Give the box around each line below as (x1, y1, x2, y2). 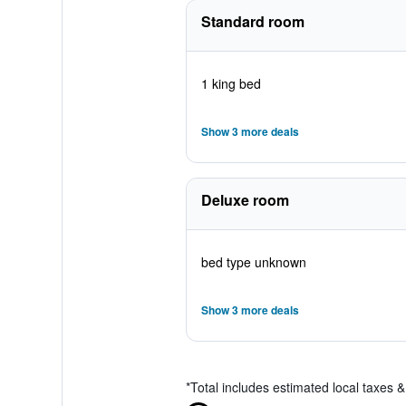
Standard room (200, 11, 304, 32)
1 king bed (200, 74, 261, 92)
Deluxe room (200, 189, 289, 210)
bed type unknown (200, 253, 306, 271)
